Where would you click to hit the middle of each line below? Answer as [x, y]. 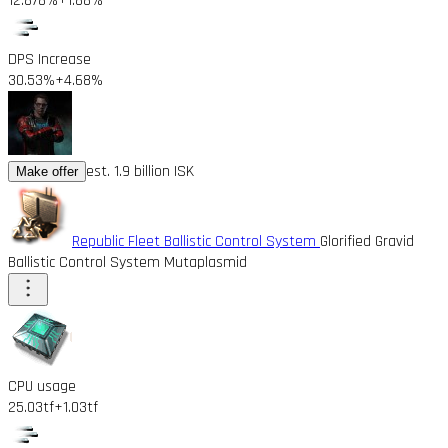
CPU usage [42, 386]
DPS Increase [49, 59]
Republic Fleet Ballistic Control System [196, 241]
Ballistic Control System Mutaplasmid [127, 262]
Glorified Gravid [367, 241]
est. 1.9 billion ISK [140, 171]
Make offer [47, 171]
